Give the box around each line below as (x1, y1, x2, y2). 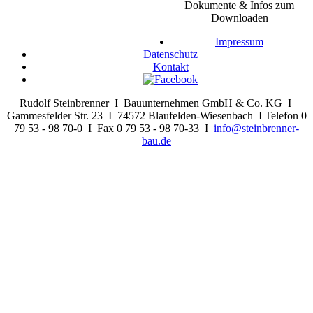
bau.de (142, 134, 171, 147)
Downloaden (210, 11, 268, 24)
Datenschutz (143, 48, 198, 60)
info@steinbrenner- (214, 122, 299, 134)
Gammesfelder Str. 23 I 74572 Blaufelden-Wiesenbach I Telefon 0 (6, 109, 307, 122)
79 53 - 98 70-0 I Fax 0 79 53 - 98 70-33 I (14, 122, 214, 134)
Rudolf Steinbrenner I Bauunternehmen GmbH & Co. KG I (19, 96, 294, 109)
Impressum (215, 35, 263, 48)
